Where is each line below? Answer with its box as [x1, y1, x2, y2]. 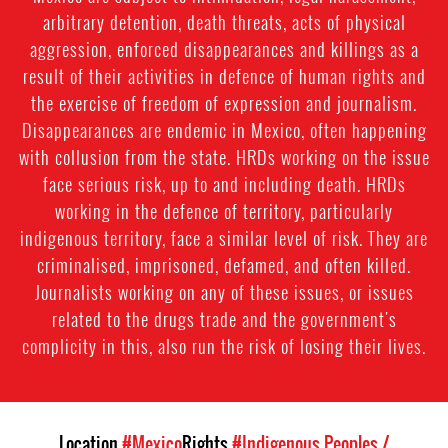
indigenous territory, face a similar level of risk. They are [20, 224, 428, 251]
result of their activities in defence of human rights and [22, 62, 426, 89]
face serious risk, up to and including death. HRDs [42, 170, 406, 197]
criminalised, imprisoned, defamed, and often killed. [37, 251, 411, 278]
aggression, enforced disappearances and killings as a [29, 35, 419, 62]
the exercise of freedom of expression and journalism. [31, 89, 417, 116]
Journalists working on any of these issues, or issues [34, 278, 414, 305]
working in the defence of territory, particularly [55, 197, 393, 224]
